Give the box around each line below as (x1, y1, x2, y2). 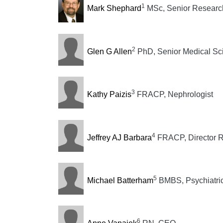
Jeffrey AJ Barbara (87, 133, 152, 142)
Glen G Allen (87, 47, 132, 56)
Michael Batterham (87, 176, 153, 185)
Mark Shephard (87, 4, 141, 13)
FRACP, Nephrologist (134, 90, 213, 99)
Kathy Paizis (87, 90, 131, 99)
